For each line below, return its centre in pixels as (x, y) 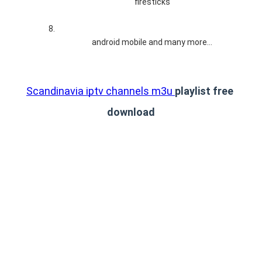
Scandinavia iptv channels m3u (101, 91)
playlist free (204, 91)
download (131, 112)
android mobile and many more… (152, 42)
